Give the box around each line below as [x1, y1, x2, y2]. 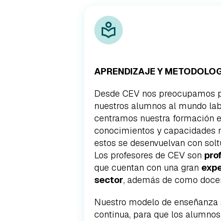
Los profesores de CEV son [94, 149, 204, 161]
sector [94, 174, 123, 185]
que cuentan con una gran [94, 162, 201, 173]
